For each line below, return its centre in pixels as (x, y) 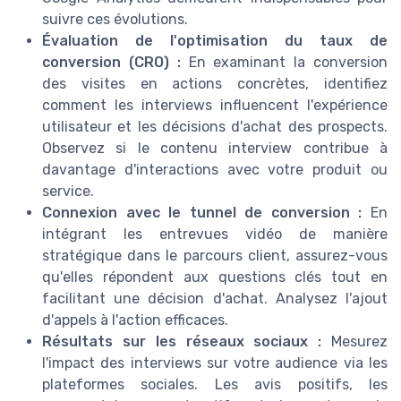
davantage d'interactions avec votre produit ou (215, 170)
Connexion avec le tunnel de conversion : (202, 213)
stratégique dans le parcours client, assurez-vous (215, 256)
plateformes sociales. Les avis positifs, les (215, 385)
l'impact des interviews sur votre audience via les (215, 363)
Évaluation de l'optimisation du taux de (215, 41)
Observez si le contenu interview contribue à (215, 149)
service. (68, 192)
